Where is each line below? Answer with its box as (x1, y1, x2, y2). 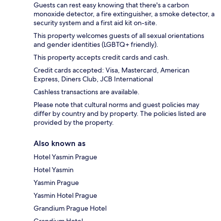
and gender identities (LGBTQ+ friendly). (34, 39, 158, 49)
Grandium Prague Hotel (34, 203, 107, 213)
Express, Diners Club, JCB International (34, 74, 153, 83)
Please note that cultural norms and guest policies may (34, 100, 199, 109)
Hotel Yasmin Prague (34, 152, 97, 161)
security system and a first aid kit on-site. (34, 18, 157, 27)
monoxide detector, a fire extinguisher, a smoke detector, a (34, 9, 215, 18)
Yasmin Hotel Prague (34, 190, 97, 200)
